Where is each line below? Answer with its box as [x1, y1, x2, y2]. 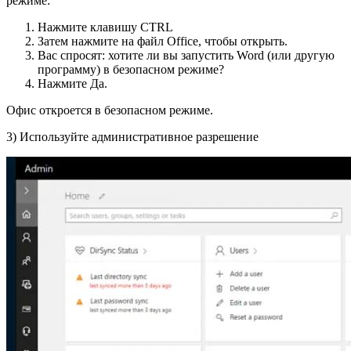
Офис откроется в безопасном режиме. [6, 103, 213, 117]
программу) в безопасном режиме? [38, 62, 224, 76]
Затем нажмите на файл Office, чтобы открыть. [38, 34, 288, 48]
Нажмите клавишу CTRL [38, 20, 173, 34]
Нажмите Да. [38, 76, 107, 90]
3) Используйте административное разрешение [6, 129, 259, 143]
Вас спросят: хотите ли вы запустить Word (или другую [38, 48, 335, 62]
